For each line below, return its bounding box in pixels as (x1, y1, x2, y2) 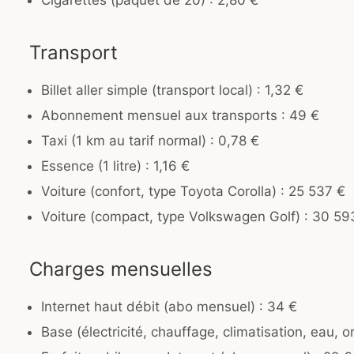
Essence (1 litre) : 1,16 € (41, 158, 190, 175)
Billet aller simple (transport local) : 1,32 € (41, 82, 303, 99)
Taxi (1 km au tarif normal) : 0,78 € (41, 133, 259, 149)
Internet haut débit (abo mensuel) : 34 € (41, 299, 297, 315)
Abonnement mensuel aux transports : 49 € (41, 107, 319, 124)
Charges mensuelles (29, 258, 213, 281)
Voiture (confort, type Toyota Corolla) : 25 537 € (41, 183, 345, 200)
